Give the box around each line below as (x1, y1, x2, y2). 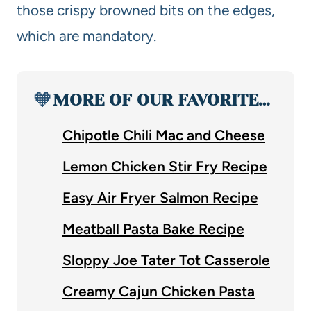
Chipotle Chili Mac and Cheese (62, 126, 265, 144)
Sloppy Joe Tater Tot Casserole (62, 251, 270, 269)
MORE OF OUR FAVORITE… (53, 90, 270, 110)
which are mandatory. (17, 26, 156, 44)
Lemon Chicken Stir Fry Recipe (62, 157, 267, 175)
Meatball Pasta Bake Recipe (62, 219, 244, 237)
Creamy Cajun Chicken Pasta (62, 282, 255, 300)
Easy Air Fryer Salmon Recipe (62, 188, 258, 206)
